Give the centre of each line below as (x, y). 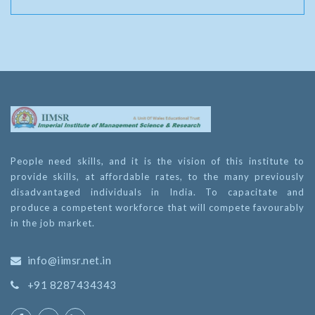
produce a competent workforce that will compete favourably (157, 207)
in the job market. (53, 223)
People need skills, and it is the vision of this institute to (157, 161)
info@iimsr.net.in (69, 260)
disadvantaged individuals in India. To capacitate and (157, 192)
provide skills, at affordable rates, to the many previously (157, 176)
